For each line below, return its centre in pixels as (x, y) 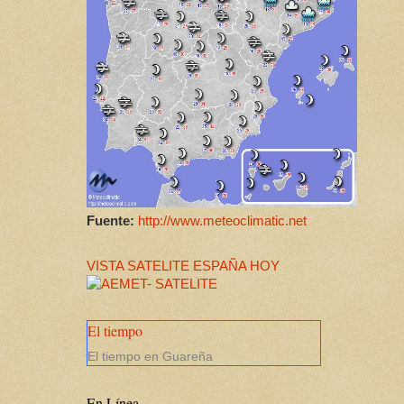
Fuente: (110, 220)
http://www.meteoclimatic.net (222, 220)
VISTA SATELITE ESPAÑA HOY (183, 266)
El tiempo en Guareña (150, 356)
